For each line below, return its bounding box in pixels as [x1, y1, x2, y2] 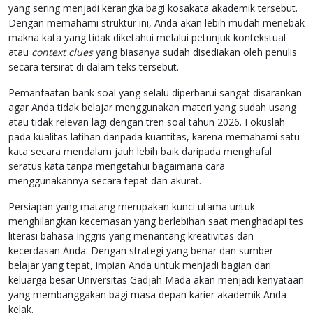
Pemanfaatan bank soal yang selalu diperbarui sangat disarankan [8, 86, 302, 100]
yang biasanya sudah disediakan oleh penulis [93, 45, 297, 59]
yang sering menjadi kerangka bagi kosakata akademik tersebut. [8, 1, 298, 15]
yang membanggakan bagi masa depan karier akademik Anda [8, 288, 286, 302]
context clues [31, 45, 93, 59]
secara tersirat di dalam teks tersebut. [8, 60, 179, 74]
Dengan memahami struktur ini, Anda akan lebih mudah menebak [8, 16, 305, 30]
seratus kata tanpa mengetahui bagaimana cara [8, 159, 225, 173]
